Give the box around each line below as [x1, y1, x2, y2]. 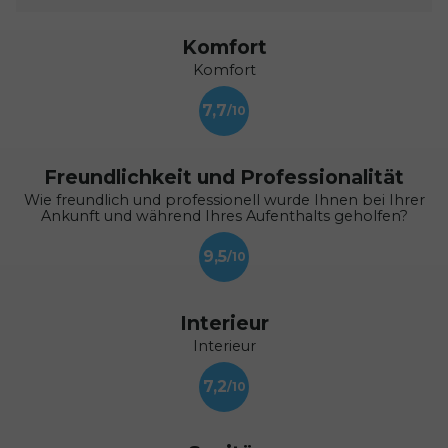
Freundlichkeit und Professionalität [44, 164, 404, 189]
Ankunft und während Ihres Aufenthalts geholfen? [40, 206, 408, 225]
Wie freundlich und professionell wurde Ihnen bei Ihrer [23, 190, 425, 209]
